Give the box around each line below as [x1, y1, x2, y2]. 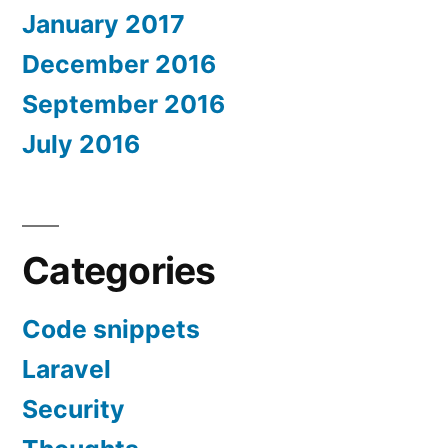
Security [22, 393, 125, 424]
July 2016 [22, 128, 140, 159]
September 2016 [22, 88, 225, 119]
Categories [22, 247, 216, 293]
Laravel [22, 353, 111, 384]
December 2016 [22, 48, 216, 79]
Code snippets [22, 313, 200, 344]
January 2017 [22, 8, 185, 39]
